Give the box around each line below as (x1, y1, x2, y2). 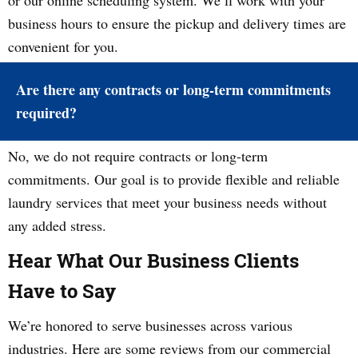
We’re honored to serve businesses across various (8, 316, 292, 335)
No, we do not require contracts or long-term (8, 146, 268, 165)
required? (16, 102, 77, 123)
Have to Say (8, 278, 116, 304)
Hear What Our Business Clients (8, 248, 299, 273)
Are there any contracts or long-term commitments (16, 79, 331, 100)
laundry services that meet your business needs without (8, 193, 327, 212)
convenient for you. (8, 37, 118, 56)
